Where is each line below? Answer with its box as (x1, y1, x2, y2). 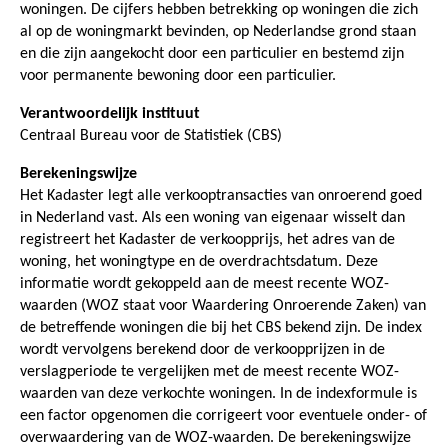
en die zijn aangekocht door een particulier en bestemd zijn (20, 45, 404, 62)
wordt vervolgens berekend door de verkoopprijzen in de (20, 341, 385, 358)
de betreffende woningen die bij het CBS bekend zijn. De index (20, 319, 422, 336)
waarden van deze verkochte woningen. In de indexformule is (20, 385, 417, 402)
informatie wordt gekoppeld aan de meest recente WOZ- (20, 275, 389, 292)
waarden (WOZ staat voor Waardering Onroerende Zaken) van (20, 297, 426, 314)
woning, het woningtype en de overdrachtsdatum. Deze (20, 253, 378, 270)
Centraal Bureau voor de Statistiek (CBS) (20, 127, 282, 144)
